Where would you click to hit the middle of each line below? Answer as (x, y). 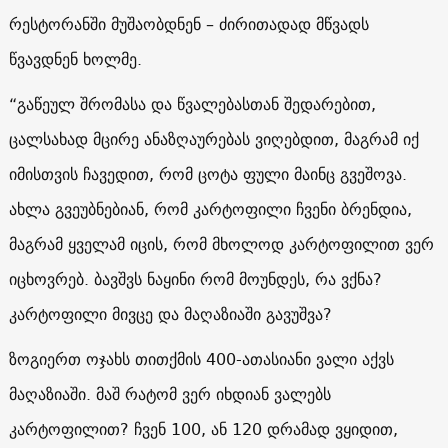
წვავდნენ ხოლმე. (75, 58)
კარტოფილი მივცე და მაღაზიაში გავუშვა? (170, 313)
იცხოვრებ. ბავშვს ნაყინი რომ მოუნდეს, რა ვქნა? (195, 278)
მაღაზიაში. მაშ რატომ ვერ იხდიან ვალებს (169, 393)
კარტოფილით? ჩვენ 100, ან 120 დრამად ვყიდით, (203, 428)
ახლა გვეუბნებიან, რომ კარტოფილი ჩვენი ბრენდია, (210, 208)
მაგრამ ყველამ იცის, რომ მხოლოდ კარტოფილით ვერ (221, 243)
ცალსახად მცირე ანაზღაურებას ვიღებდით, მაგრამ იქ (213, 138)
